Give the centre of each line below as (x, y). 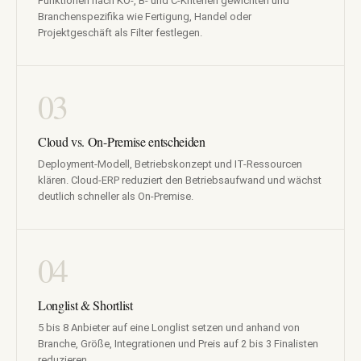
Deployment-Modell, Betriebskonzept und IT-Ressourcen (170, 164)
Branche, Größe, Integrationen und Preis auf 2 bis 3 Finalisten (178, 344)
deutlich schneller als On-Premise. (116, 197)
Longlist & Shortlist (85, 305)
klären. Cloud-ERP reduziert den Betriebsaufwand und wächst (180, 180)
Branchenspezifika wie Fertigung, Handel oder (145, 17)
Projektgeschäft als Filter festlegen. (120, 33)
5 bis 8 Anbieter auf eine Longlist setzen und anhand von (169, 328)
